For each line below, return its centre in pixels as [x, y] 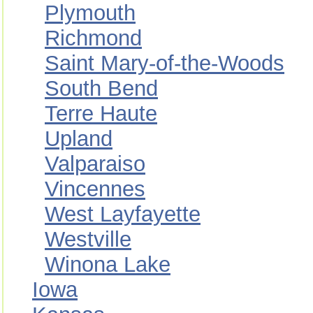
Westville [88, 239]
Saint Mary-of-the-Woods [165, 63]
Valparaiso [95, 164]
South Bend [101, 88]
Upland [79, 139]
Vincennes [95, 189]
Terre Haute [101, 114]
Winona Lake [108, 264]
